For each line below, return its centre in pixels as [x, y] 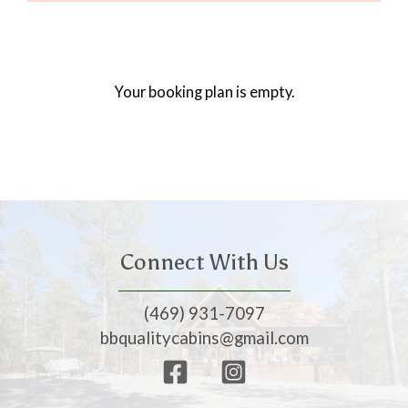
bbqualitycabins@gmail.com [204, 337]
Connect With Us [204, 261]
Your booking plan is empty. [204, 91]
